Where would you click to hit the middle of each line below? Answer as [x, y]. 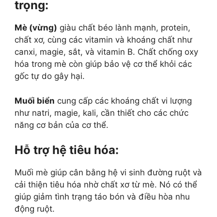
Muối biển [35, 101]
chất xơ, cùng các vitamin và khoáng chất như [103, 40]
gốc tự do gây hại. [50, 76]
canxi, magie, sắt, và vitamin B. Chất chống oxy [106, 52]
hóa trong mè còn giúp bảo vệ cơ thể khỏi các [103, 64]
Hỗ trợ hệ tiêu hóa [65, 150]
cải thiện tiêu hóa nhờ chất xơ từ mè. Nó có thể [106, 185]
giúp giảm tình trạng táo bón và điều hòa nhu [102, 197]
